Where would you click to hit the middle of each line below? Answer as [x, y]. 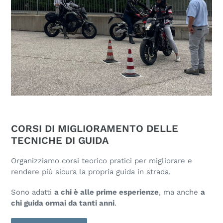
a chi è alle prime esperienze [107, 192]
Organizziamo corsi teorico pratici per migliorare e [102, 161]
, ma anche [180, 192]
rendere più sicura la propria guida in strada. [91, 171]
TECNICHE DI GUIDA [60, 140]
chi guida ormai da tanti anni [63, 203]
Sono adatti [33, 192]
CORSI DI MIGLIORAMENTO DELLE [95, 128]
